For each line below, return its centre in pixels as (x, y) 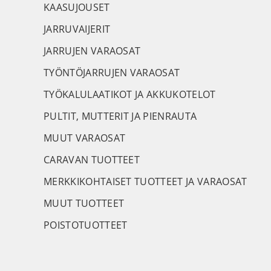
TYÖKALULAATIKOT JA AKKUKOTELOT (130, 94)
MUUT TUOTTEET (84, 203)
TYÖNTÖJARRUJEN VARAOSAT (112, 73)
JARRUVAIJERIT (77, 29)
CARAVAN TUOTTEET (92, 160)
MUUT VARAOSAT (85, 138)
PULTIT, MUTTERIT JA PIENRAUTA (120, 116)
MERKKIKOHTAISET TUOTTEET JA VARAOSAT (145, 181)
